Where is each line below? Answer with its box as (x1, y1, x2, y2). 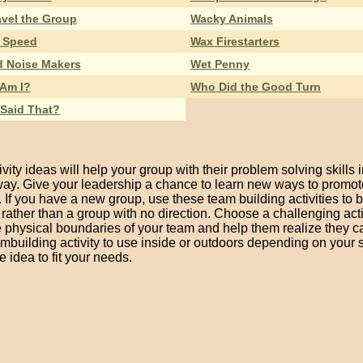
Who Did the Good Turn (190, 79, 321, 93)
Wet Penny (190, 57, 250, 70)
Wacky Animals (190, 11, 273, 25)
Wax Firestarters (190, 34, 280, 48)
